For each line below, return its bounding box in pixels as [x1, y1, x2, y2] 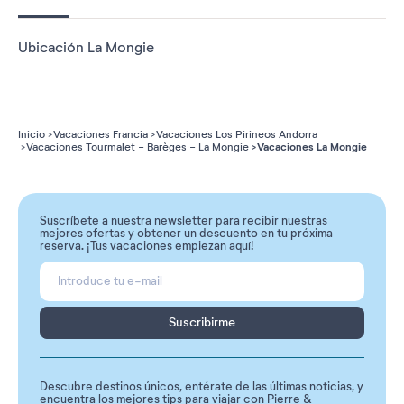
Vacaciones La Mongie [257, 139, 367, 154]
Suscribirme [169, 314, 235, 330]
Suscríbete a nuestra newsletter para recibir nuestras [40, 213, 327, 228]
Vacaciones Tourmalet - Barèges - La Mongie [26, 140, 249, 153]
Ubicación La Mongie [18, 38, 154, 57]
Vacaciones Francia [53, 127, 148, 141]
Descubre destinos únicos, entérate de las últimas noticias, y [40, 379, 363, 394]
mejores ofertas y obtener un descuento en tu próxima [40, 225, 333, 241]
